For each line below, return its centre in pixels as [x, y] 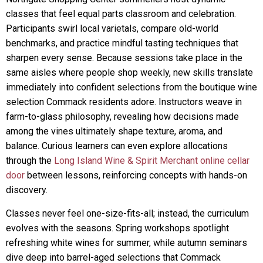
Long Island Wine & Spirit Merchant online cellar [152, 161]
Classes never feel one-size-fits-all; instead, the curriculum [127, 213]
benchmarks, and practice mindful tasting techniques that [122, 43]
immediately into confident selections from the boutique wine [131, 87]
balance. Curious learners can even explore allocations [117, 146]
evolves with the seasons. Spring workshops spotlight [117, 228]
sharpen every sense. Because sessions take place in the [124, 58]
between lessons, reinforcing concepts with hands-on [136, 175]
